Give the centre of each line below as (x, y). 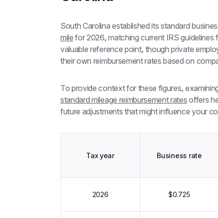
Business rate (179, 155)
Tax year (100, 155)
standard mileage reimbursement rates (124, 100)
